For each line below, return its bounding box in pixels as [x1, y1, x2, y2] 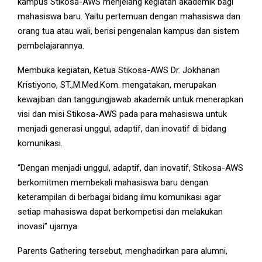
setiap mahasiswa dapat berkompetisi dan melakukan [18, 206, 223, 217]
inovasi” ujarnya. [18, 220, 79, 232]
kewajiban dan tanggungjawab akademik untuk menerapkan [18, 94, 243, 105]
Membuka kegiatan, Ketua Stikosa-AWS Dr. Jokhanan [18, 64, 220, 75]
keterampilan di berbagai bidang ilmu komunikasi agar [18, 191, 221, 202]
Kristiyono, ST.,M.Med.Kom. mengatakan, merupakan [18, 79, 216, 90]
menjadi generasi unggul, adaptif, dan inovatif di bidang [18, 123, 226, 134]
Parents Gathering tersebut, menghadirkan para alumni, [18, 245, 227, 256]
